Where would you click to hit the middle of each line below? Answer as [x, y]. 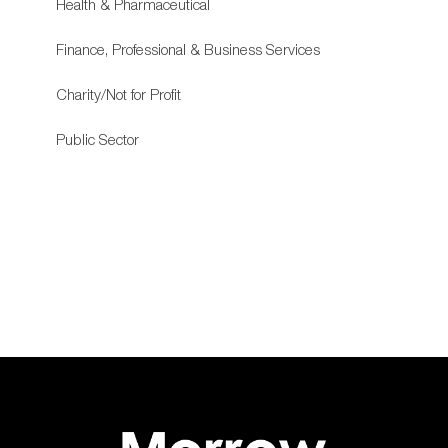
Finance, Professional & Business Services [188, 48]
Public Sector [98, 138]
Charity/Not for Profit [119, 93]
